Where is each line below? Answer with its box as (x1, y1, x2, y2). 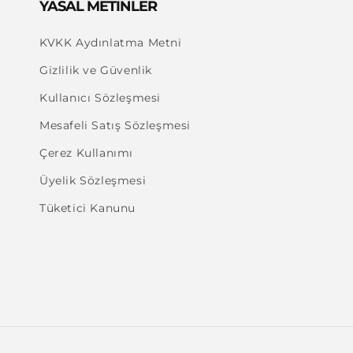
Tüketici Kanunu (39, 201, 136, 215)
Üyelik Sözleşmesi (39, 173, 147, 188)
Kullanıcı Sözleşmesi (39, 91, 161, 105)
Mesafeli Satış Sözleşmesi (39, 118, 191, 132)
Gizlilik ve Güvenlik (39, 63, 152, 77)
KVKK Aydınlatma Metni (39, 35, 182, 50)
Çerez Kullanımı (39, 146, 133, 160)
